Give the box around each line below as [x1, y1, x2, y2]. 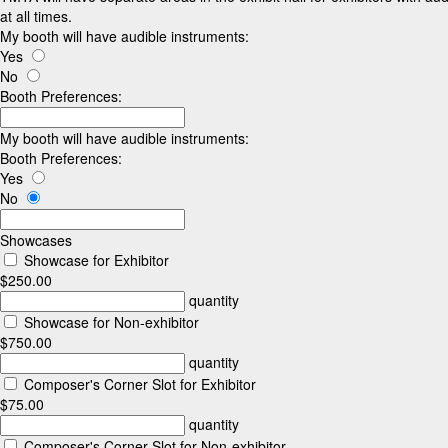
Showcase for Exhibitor [20, 249, 169, 270]
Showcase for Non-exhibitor [20, 311, 199, 332]
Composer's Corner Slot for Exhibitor [20, 373, 256, 394]
